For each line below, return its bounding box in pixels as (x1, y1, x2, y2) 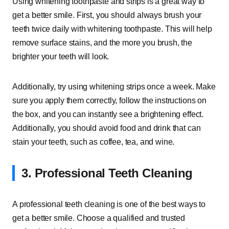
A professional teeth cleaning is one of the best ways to (12, 200, 206, 209)
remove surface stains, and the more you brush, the (12, 38, 192, 47)
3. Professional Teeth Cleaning (21, 166, 193, 180)
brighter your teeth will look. (12, 52, 109, 61)
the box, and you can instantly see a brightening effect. (12, 110, 204, 119)
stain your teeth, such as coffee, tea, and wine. (12, 138, 175, 146)
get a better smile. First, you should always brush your (12, 11, 202, 19)
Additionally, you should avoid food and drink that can (12, 124, 201, 132)
